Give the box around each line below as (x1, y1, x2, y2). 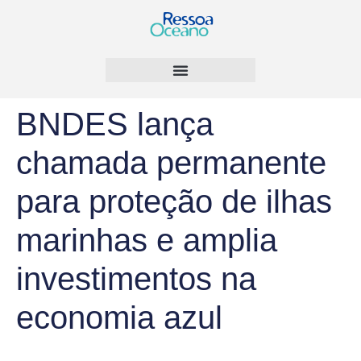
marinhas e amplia (16, 222, 277, 259)
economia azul (16, 300, 222, 336)
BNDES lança (16, 106, 214, 143)
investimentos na (16, 261, 256, 297)
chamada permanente (16, 145, 326, 181)
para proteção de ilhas (16, 184, 332, 220)
